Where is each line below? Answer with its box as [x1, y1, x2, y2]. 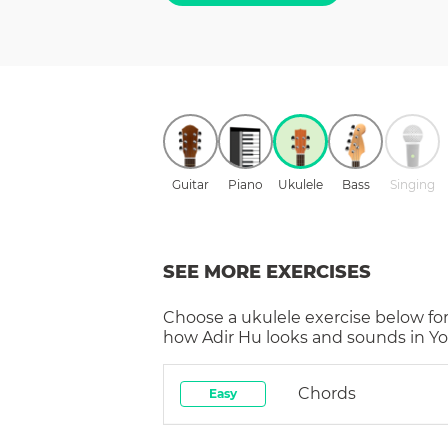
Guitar [172, 176, 209, 192]
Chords [298, 383, 356, 403]
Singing [390, 176, 435, 192]
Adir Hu [202, 327, 262, 347]
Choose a [163, 307, 241, 327]
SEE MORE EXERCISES [163, 260, 371, 283]
